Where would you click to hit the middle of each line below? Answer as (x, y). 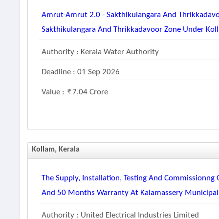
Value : (54, 92)
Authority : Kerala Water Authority (100, 52)
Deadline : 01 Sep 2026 (81, 72)
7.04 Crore (90, 92)
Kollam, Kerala (56, 150)
